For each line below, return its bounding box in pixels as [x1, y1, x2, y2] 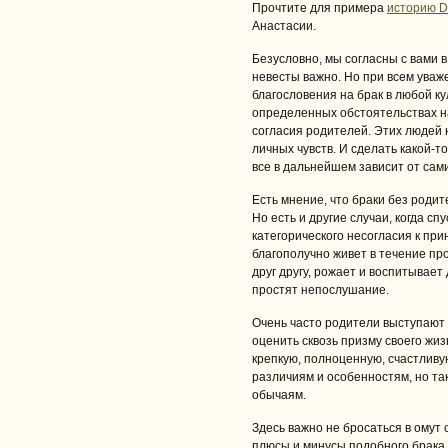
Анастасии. [252, 19, 316, 33]
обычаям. [252, 388, 306, 402]
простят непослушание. [252, 283, 389, 297]
